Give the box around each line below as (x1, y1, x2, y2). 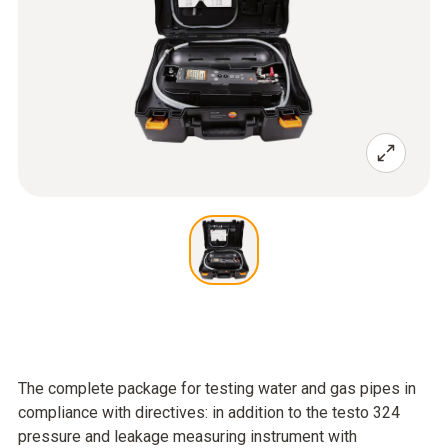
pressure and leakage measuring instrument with (18, 427, 357, 446)
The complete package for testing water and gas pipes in (18, 379, 416, 398)
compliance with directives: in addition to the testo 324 (18, 403, 400, 422)
